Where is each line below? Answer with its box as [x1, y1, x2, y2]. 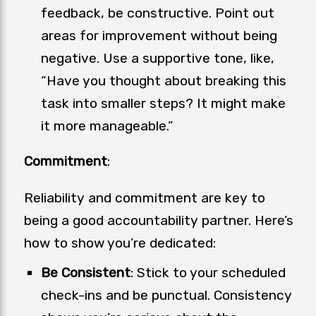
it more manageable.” [41, 118, 173, 135]
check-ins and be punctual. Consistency [41, 287, 292, 304]
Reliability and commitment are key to [24, 190, 265, 207]
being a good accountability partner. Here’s [24, 212, 293, 229]
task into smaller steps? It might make [41, 95, 286, 112]
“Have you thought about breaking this [41, 73, 286, 90]
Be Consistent [41, 265, 130, 281]
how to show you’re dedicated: [24, 235, 216, 252]
